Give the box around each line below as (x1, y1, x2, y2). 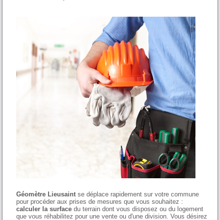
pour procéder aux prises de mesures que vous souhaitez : (16, 198, 184, 206)
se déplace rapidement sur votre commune (76, 191, 199, 198)
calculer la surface (16, 205, 72, 213)
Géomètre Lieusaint (16, 191, 76, 198)
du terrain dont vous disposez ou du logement (72, 205, 204, 213)
